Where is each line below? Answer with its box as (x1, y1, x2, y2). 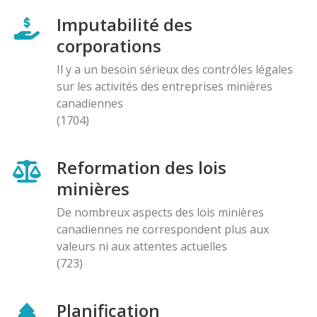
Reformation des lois (57, 155, 226, 179)
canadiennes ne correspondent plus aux (57, 221, 269, 237)
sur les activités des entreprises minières (57, 78, 272, 94)
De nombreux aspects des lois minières (57, 204, 264, 220)
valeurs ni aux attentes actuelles (57, 238, 227, 254)
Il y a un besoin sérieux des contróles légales (57, 61, 293, 77)
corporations (57, 33, 161, 57)
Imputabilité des (57, 12, 192, 36)
